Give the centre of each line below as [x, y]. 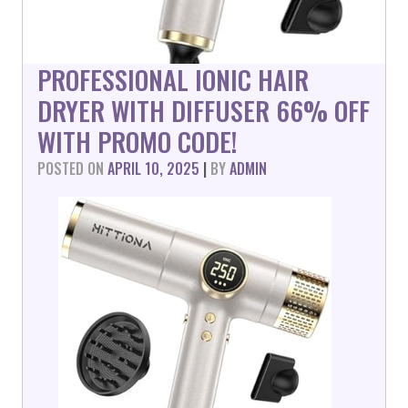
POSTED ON [72, 168]
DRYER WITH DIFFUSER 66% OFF [204, 110]
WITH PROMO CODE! [137, 141]
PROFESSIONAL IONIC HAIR [173, 79]
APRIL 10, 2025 [153, 168]
